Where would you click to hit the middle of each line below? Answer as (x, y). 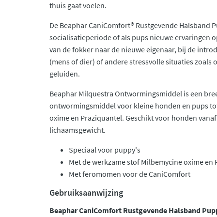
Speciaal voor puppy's (105, 150)
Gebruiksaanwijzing (86, 193)
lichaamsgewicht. (77, 130)
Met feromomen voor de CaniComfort (130, 174)
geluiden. (66, 74)
